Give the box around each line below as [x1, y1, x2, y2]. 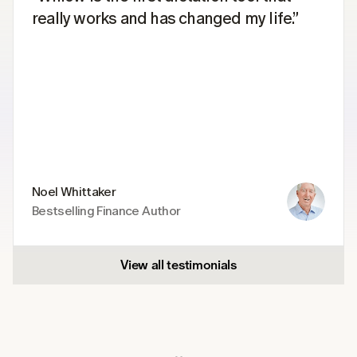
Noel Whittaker [32, 184, 116, 199]
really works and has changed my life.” [32, 9, 299, 28]
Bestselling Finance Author [32, 203, 181, 218]
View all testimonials [120, 257, 237, 273]
